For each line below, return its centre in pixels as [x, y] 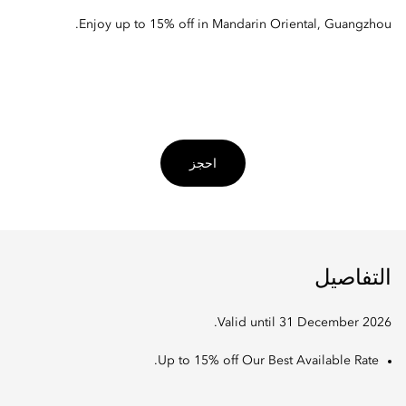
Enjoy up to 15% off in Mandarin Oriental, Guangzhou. [235, 25]
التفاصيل [353, 280]
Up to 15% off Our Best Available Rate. [268, 361]
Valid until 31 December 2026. [304, 323]
